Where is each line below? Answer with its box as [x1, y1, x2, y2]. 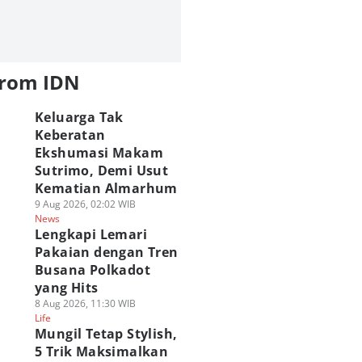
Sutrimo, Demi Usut [34, 162, 169, 179]
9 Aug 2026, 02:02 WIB [34, 197, 136, 211]
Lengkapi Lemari [34, 225, 147, 243]
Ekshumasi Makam [34, 144, 163, 162]
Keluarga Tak [34, 108, 124, 126]
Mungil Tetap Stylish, [34, 325, 178, 343]
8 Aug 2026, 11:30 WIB [34, 297, 136, 310]
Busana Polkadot [34, 261, 150, 279]
